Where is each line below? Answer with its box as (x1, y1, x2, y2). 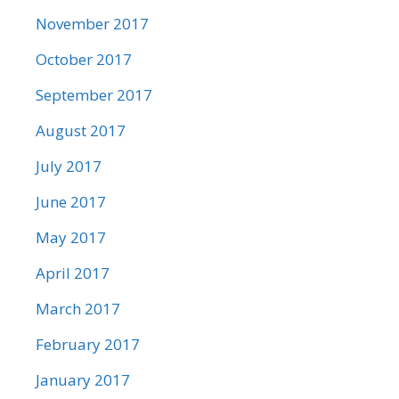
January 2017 (36, 370, 130, 390)
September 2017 (36, 85, 152, 105)
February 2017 (36, 334, 140, 354)
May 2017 (36, 227, 106, 248)
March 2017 (36, 298, 120, 319)
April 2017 (36, 263, 110, 283)
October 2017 (36, 49, 132, 69)
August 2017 (36, 120, 126, 141)
